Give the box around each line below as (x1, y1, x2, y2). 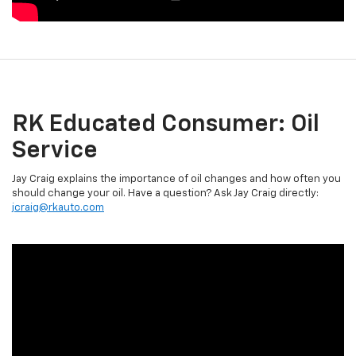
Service (12, 138, 98, 163)
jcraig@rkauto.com (12, 202, 104, 213)
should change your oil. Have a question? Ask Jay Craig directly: (12, 188, 319, 199)
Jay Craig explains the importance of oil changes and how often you (12, 173, 341, 184)
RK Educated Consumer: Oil (12, 112, 319, 137)
